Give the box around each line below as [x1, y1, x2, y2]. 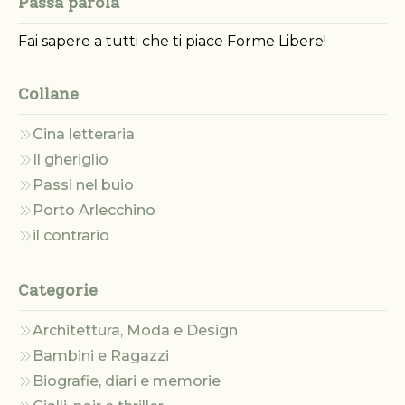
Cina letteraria [33, 126, 135, 144]
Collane [18, 84, 79, 105]
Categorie [18, 280, 98, 301]
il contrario [33, 227, 109, 245]
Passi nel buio [33, 176, 134, 194]
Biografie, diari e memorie [33, 372, 221, 391]
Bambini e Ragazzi [33, 347, 169, 365]
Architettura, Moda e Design [33, 322, 238, 340]
